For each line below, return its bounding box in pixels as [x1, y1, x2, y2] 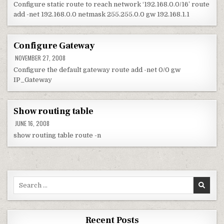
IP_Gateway [13, 76, 52, 83]
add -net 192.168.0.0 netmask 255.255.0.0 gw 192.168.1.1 [13, 10, 190, 18]
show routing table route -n [13, 131, 101, 139]
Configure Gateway [13, 40, 94, 51]
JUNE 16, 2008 [13, 119, 50, 127]
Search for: [13, 177, 49, 184]
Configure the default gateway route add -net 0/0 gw [13, 66, 181, 73]
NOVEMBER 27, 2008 [13, 53, 66, 62]
